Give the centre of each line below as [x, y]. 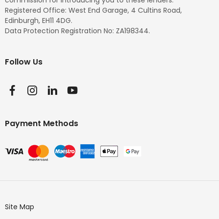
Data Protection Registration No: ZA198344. [77, 31]
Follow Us [24, 62]
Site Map [20, 207]
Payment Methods [42, 124]
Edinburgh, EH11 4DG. [39, 20]
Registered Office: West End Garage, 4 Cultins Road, [93, 10]
